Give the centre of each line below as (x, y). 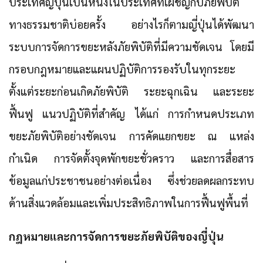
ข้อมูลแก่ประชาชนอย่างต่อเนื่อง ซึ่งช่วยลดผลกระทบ (131, 181)
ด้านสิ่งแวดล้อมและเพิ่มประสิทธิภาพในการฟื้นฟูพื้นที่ (129, 203)
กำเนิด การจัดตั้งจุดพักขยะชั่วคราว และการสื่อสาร (131, 158)
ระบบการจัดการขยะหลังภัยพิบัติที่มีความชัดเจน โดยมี (131, 47)
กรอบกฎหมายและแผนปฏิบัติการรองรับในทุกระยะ (122, 69)
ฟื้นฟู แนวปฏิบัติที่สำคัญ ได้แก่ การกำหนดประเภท (131, 114)
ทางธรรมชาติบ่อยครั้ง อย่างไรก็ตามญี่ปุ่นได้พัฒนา (131, 24)
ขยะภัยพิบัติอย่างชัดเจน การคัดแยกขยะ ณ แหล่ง (131, 136)
